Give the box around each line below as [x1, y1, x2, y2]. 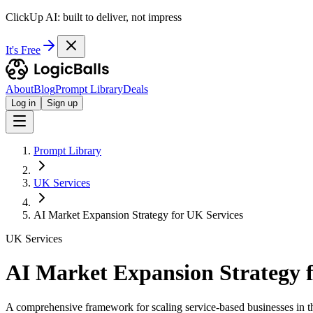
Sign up [47, 98, 78, 108]
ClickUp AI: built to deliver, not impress [6, 11, 182, 23]
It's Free [6, 44, 41, 56]
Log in [11, 98, 36, 108]
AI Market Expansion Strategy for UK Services [34, 209, 243, 221]
